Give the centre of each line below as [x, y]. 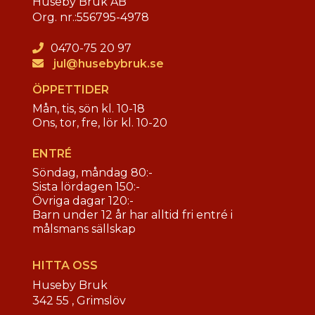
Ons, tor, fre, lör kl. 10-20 [100, 122]
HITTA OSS [65, 266]
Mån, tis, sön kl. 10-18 [89, 108]
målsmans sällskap [84, 229]
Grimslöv [101, 301]
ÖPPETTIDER [71, 89]
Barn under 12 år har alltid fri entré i [133, 214]
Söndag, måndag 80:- [92, 172]
